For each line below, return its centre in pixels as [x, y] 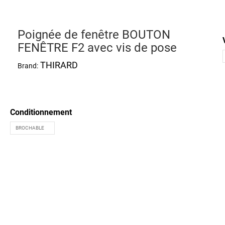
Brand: [28, 66]
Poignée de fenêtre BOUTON [94, 35]
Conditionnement [41, 112]
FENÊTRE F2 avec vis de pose [97, 48]
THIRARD [59, 65]
